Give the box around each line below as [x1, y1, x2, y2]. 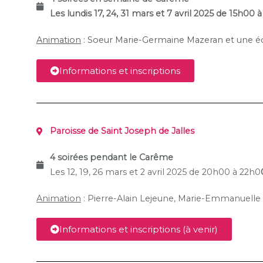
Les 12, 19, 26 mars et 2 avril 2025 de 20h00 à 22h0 [49, 167, 261, 178]
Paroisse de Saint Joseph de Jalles [49, 126, 194, 137]
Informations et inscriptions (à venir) [59, 224, 218, 235]
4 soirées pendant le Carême [49, 152, 173, 163]
